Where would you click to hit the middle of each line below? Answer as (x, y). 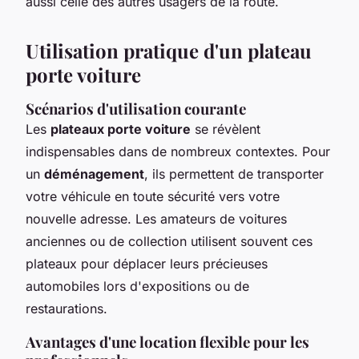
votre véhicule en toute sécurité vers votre (153, 197)
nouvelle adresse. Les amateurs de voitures (156, 219)
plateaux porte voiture (121, 129)
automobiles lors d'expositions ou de (137, 286)
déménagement (94, 174)
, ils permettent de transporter (234, 174)
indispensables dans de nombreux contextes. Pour (178, 152)
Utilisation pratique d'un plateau (169, 51)
